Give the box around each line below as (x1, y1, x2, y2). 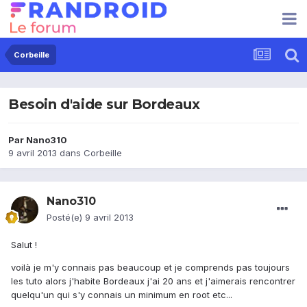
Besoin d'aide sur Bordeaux (8, 96, 200, 113)
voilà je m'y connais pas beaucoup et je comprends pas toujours (11, 262, 290, 273)
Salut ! (11, 239, 37, 251)
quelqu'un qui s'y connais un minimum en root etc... (11, 289, 232, 301)
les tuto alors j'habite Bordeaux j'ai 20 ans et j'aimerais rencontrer (11, 275, 295, 287)
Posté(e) (47, 212, 85, 223)
